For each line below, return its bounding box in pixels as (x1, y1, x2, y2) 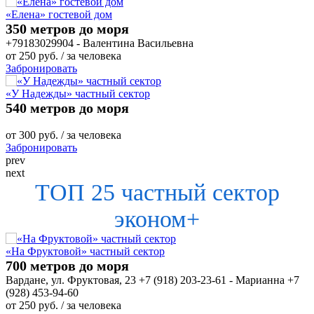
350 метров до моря (6, 20, 129, 36)
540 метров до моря (6, 100, 129, 116)
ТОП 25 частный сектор (34, 179, 280, 205)
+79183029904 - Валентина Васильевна (6, 36, 193, 49)
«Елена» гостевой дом (6, 8, 112, 20)
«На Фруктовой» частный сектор (6, 245, 165, 257)
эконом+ (114, 205, 200, 232)
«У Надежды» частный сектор (6, 87, 150, 100)
